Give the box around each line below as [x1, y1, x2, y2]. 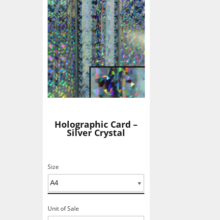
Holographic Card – [55, 118, 138, 130]
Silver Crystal [67, 127, 126, 138]
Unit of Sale [48, 204, 79, 213]
